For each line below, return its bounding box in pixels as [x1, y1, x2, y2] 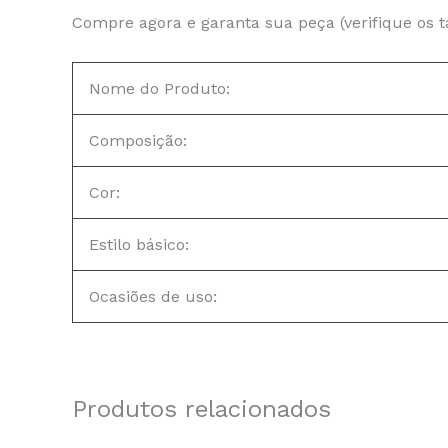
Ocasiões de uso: [89, 287, 217, 307]
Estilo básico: [89, 235, 189, 255]
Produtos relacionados [72, 395, 331, 424]
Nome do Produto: [89, 79, 230, 99]
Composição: [89, 131, 187, 151]
